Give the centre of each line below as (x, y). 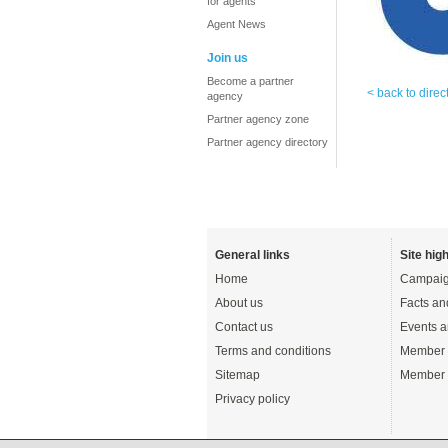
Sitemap (237, 375)
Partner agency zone (258, 119)
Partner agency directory (267, 142)
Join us (227, 58)
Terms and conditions (273, 351)
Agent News (236, 24)
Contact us (244, 327)
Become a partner (250, 81)
